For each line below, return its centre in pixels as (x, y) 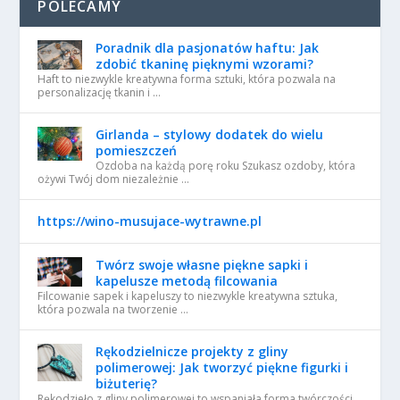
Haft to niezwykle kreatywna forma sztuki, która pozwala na (187, 79)
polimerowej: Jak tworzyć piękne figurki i (222, 367)
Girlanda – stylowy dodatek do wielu (210, 134)
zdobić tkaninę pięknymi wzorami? (205, 64)
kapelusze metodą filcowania (187, 281)
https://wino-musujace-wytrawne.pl (150, 221)
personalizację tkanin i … (100, 92)
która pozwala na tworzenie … (113, 309)
